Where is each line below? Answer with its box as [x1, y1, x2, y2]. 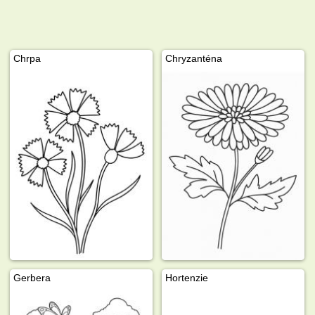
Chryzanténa [165, 52, 223, 64]
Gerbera [13, 271, 51, 283]
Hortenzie [165, 271, 209, 283]
